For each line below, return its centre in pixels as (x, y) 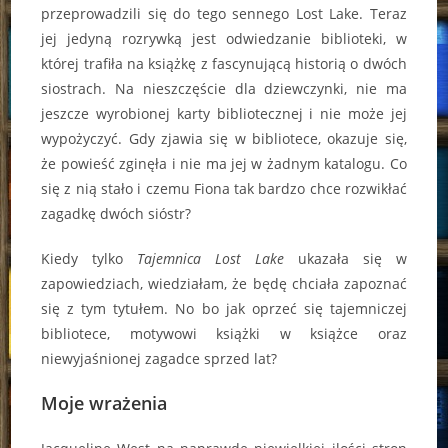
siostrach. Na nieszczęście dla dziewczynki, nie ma (224, 89)
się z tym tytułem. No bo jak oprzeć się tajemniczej (224, 309)
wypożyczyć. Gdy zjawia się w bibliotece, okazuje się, (224, 139)
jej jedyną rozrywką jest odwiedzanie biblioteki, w (224, 39)
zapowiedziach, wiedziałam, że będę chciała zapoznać (224, 284)
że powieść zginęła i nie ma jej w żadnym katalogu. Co (224, 164)
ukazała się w (345, 259)
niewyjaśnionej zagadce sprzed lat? (159, 359)
